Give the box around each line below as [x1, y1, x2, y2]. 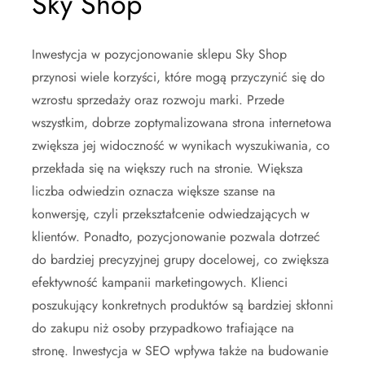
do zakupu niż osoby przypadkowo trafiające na [32, 319, 294, 337]
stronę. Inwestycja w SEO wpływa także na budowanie [32, 341, 328, 360]
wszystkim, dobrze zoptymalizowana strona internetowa [32, 113, 332, 132]
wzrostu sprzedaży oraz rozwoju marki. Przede [32, 90, 284, 109]
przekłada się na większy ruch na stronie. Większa [32, 159, 303, 178]
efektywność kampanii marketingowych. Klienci [32, 273, 288, 292]
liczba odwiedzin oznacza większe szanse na [32, 182, 275, 200]
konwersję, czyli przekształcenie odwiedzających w [32, 204, 310, 223]
